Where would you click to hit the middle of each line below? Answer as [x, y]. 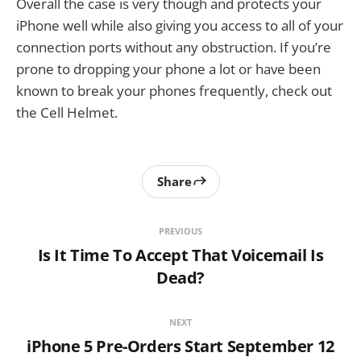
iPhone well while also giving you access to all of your [180, 25]
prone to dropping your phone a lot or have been [168, 68]
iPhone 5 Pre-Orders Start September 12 [180, 346]
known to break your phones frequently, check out [174, 90]
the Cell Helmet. [67, 112]
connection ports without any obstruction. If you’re [174, 47]
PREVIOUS [180, 230]
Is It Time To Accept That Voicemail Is [180, 255]
